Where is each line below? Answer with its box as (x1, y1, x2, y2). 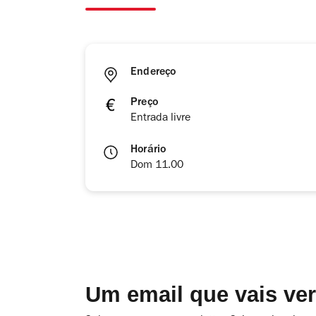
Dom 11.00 (130, 160, 183, 172)
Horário (130, 145, 166, 157)
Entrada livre (130, 113, 190, 125)
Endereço (130, 67, 176, 79)
